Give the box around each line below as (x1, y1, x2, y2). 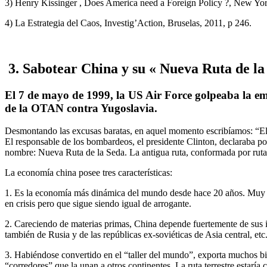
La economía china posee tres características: (5, 167, 172, 178)
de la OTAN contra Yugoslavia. (5, 101, 157, 114)
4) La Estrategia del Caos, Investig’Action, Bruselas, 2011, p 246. (5, 17, 252, 28)
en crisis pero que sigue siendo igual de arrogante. (5, 198, 191, 209)
